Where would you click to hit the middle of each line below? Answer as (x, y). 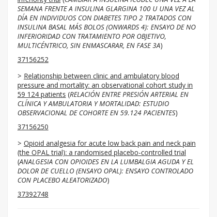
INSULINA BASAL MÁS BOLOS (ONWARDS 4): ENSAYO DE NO (107, 27)
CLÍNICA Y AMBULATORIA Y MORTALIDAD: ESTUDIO (93, 103)
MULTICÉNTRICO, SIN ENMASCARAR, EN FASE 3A (89, 45)
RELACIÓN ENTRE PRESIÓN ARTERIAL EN (129, 94)
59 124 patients (42, 94)
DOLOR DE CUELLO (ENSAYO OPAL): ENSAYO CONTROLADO (105, 171)
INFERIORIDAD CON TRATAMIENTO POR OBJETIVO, (92, 36)
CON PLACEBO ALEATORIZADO (62, 180)
